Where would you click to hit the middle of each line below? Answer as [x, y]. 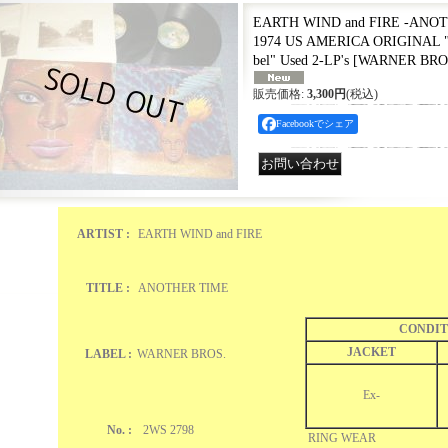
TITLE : [107, 288]
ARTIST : [103, 234]
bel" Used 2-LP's [302, 60]
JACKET [371, 352]
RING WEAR [341, 438]
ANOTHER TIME [182, 288]
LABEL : [108, 354]
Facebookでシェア [314, 123]
